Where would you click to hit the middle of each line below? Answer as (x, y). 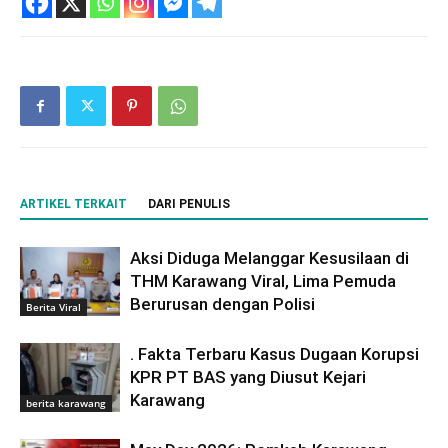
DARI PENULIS (189, 204)
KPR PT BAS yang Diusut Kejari (248, 377)
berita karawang (66, 402)
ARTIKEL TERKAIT (73, 204)
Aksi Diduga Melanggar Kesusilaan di (269, 258)
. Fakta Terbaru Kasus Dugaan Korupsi (274, 354)
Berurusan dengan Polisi (222, 304)
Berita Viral (53, 306)
